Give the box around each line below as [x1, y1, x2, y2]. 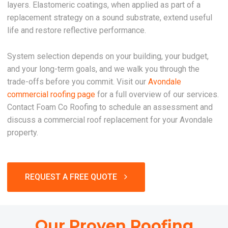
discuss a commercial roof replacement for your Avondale [7, 115, 213, 125]
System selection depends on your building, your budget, [7, 51, 209, 62]
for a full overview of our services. [95, 90, 219, 100]
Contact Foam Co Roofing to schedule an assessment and [7, 102, 213, 112]
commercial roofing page [7, 90, 96, 100]
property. [7, 128, 39, 138]
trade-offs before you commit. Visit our [7, 77, 149, 87]
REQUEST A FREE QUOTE [25, 172, 118, 182]
